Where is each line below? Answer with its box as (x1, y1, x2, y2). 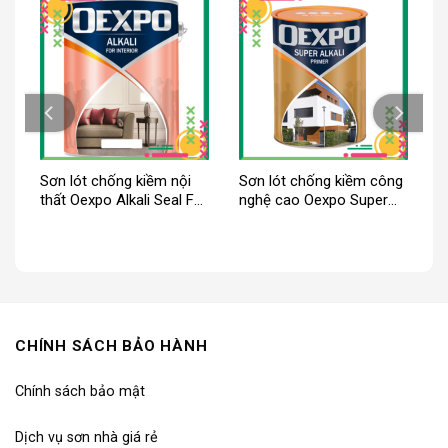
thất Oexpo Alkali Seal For (39, 191, 208, 210)
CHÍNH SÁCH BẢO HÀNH (15, 336, 208, 355)
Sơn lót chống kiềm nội (39, 172, 191, 191)
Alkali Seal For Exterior (238, 210, 385, 229)
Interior (39, 210, 87, 229)
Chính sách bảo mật (15, 383, 145, 401)
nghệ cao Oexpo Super (238, 191, 388, 210)
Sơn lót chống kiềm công (238, 172, 403, 191)
